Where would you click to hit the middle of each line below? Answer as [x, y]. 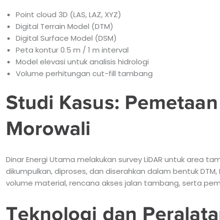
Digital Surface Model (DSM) [66, 38]
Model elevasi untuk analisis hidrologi [82, 61]
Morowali [48, 128]
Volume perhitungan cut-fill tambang [84, 73]
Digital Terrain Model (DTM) [64, 26]
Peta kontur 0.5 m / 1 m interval [72, 50]
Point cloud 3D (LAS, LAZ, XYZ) [68, 14]
